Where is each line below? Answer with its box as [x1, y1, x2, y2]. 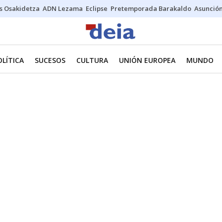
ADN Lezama [43, 4, 83, 13]
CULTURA [76, 55, 108, 65]
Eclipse [86, 4, 108, 13]
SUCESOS [35, 55, 65, 65]
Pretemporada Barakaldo [111, 4, 191, 13]
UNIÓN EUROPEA [119, 55, 175, 65]
